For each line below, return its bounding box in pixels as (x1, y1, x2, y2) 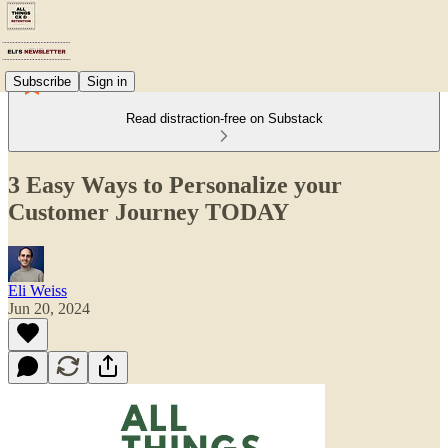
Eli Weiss (8, 281, 67, 299)
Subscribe (13, 73, 71, 89)
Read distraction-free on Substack (125, 111, 323, 126)
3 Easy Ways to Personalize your (8, 171, 342, 198)
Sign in (87, 73, 127, 89)
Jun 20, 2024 (8, 299, 90, 317)
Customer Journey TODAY (8, 198, 289, 225)
